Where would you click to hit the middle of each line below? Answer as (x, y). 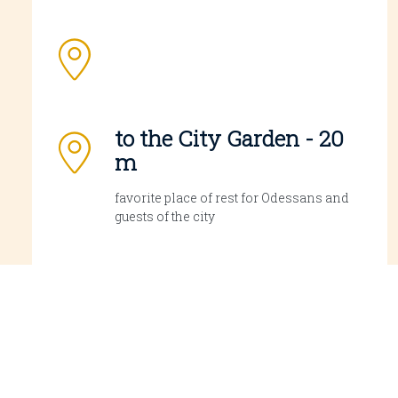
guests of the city (165, 216)
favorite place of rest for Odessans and (232, 197)
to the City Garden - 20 (229, 138)
